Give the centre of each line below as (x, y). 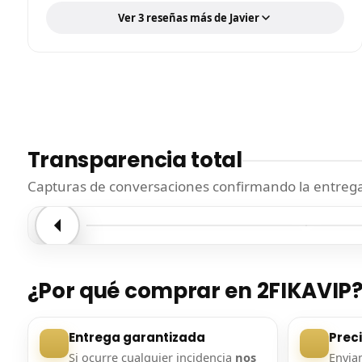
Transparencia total (135, 160)
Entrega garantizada (137, 338)
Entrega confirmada (157, 244)
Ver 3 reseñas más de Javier (188, 18)
